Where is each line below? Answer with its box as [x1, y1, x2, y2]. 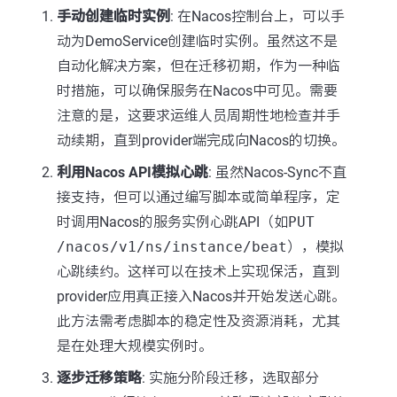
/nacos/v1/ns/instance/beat [57, 238, 287, 255]
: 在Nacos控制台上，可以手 [170, 8, 345, 25]
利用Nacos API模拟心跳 [57, 164, 208, 181]
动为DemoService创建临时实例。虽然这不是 [57, 33, 338, 50]
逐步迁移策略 [57, 370, 142, 386]
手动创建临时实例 [57, 8, 170, 25]
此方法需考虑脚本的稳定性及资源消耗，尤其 [57, 313, 340, 330]
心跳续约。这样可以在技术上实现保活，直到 [57, 263, 340, 280]
